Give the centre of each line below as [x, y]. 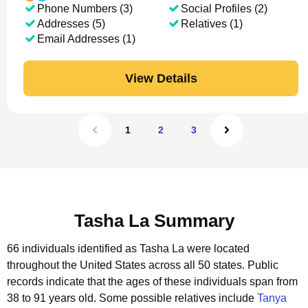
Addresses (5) [71, 24]
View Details [161, 78]
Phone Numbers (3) [85, 9]
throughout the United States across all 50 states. [126, 265]
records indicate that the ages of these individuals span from [152, 282]
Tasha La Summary [154, 221]
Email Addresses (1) [86, 39]
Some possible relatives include [178, 298]
